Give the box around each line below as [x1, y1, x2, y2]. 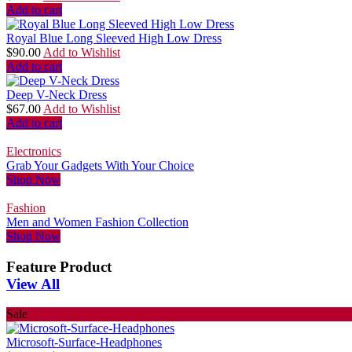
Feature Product [6, 258, 112, 275]
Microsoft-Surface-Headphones [6, 335, 162, 350]
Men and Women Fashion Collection [6, 215, 189, 229]
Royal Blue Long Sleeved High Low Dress [6, 31, 222, 46]
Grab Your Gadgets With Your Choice [6, 159, 194, 173]
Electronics [6, 145, 61, 159]
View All [6, 275, 60, 292]
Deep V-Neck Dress [6, 88, 107, 102]
